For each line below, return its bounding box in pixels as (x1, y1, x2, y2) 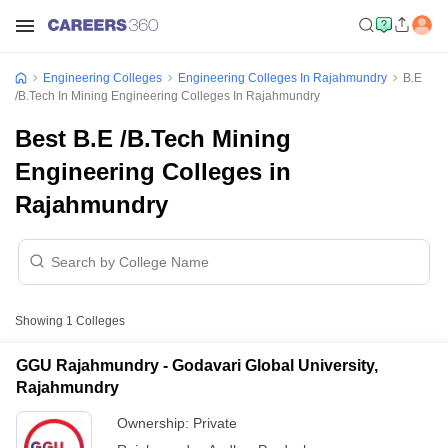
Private (193, 415, 237, 431)
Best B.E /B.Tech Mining (15, 125, 291, 152)
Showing (15, 314, 66, 328)
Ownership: (117, 415, 193, 431)
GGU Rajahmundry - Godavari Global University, (16, 357, 378, 374)
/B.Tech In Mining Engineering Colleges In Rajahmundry (15, 89, 320, 103)
